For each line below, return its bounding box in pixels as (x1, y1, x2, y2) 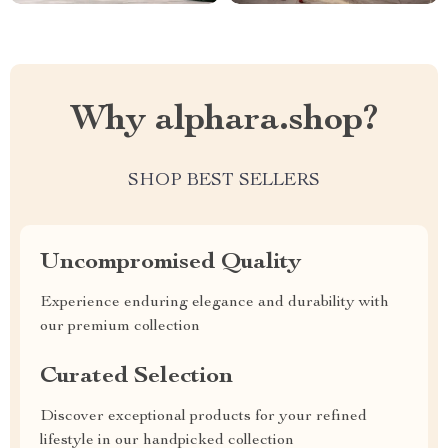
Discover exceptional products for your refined (40, 409, 367, 425)
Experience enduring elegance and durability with (40, 295, 389, 311)
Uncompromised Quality (40, 251, 301, 275)
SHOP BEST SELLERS (128, 172, 320, 190)
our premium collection (40, 319, 200, 335)
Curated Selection (40, 365, 233, 389)
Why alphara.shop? (70, 103, 378, 139)
